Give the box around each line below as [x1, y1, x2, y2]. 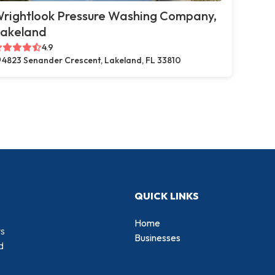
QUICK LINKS [134, 189, 199, 202]
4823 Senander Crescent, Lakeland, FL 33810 [2, 55, 181, 66]
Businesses [134, 231, 180, 244]
